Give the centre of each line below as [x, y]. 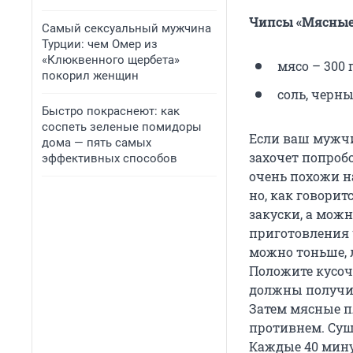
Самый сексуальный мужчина [126, 28]
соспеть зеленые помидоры [122, 127]
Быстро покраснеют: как [111, 111]
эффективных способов [110, 158]
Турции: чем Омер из [100, 44]
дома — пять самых [97, 143]
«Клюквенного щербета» [111, 60]
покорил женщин [90, 76]
